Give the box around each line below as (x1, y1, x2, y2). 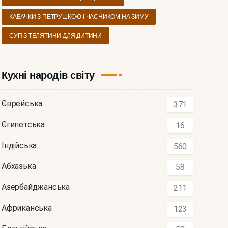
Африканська (2, 203, 52, 213)
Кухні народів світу (2, 70, 95, 81)
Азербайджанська (2, 182, 70, 192)
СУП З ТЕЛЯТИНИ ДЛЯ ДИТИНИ (9, 32, 102, 40)
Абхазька (2, 161, 36, 172)
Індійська (2, 140, 37, 151)
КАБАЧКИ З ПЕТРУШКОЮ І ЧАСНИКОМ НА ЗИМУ (9, 13, 149, 21)
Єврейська (2, 99, 43, 109)
